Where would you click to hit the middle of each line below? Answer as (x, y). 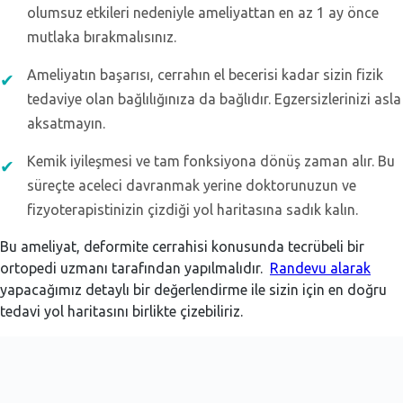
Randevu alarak (320, 268)
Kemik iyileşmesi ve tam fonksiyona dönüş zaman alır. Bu (211, 161)
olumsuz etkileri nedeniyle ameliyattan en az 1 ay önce (203, 12)
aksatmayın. (66, 123)
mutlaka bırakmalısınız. (102, 36)
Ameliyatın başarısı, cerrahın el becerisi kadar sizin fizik (205, 74)
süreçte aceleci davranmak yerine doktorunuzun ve (192, 185)
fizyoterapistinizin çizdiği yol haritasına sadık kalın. (193, 209)
